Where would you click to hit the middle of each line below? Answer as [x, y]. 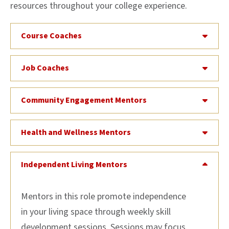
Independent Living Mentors [74, 164]
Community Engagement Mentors [84, 100]
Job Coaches [45, 68]
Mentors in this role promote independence [104, 196]
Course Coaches [51, 36]
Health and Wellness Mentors [76, 132]
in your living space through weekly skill [96, 212]
